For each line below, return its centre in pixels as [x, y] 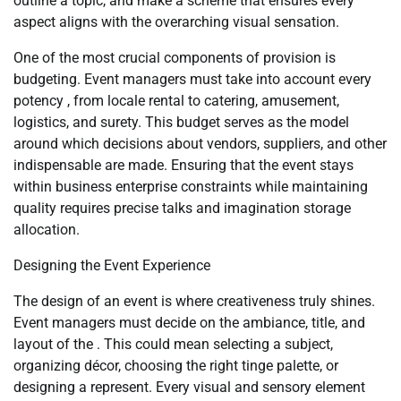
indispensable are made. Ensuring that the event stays [183, 165]
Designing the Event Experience [112, 265]
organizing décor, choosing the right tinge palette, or [176, 366]
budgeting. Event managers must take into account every [192, 79]
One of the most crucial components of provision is [175, 58]
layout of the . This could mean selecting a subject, [173, 344]
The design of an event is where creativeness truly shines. [194, 301]
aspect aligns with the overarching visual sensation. [176, 22]
